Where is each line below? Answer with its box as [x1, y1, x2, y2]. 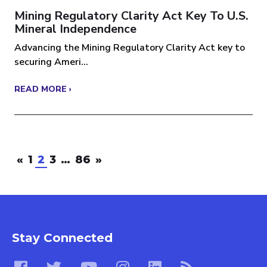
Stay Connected [12, 231, 113, 246]
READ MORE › [14, 83, 72, 95]
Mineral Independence [14, 21, 136, 38]
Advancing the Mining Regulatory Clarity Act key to [14, 41, 245, 55]
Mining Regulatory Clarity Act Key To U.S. [14, 8, 249, 24]
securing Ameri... [14, 55, 88, 69]
